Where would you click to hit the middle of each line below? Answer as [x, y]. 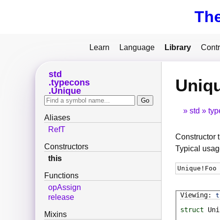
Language [137, 47]
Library [178, 47]
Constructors [66, 147]
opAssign [65, 188]
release [61, 197]
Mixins [55, 215]
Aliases [57, 118]
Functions [61, 176]
